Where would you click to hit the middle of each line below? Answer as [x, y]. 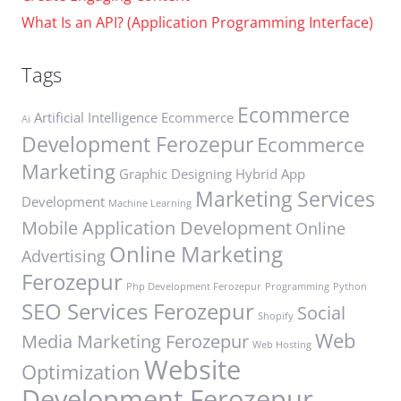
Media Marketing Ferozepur [135, 341]
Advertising [64, 256]
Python [350, 286]
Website [192, 369]
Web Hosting [282, 344]
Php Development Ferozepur [194, 286]
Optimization [81, 371]
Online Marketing [196, 253]
